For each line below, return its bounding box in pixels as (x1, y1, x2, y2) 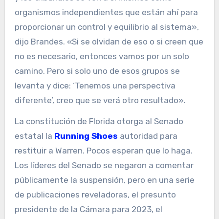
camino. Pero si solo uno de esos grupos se (14, 66, 180, 76)
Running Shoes (54, 131, 118, 141)
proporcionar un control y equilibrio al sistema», (14, 22, 199, 32)
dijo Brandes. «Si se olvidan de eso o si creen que (14, 36, 203, 46)
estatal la (14, 131, 54, 141)
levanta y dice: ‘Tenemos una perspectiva (14, 80, 175, 90)
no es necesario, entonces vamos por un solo (14, 51, 189, 61)
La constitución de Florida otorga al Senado (14, 116, 183, 126)
